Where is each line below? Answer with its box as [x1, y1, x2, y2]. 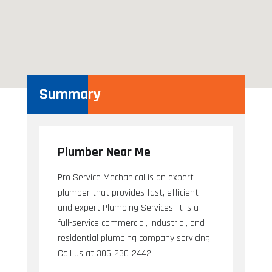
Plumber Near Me [57, 144, 151, 161]
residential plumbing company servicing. [57, 232, 212, 245]
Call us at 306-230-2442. [57, 247, 153, 260]
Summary [39, 84, 101, 105]
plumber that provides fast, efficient [57, 186, 199, 200]
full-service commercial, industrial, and [57, 217, 205, 230]
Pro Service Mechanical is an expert [57, 171, 194, 185]
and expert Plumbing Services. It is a [57, 202, 199, 215]
